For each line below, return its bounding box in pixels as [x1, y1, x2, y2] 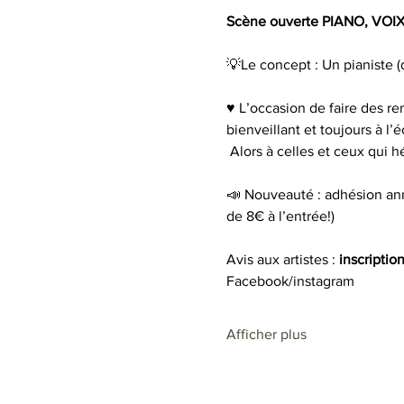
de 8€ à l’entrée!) [225, 208, 335, 224]
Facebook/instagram [225, 273, 354, 289]
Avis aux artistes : [225, 252, 339, 267]
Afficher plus [225, 326, 307, 342]
